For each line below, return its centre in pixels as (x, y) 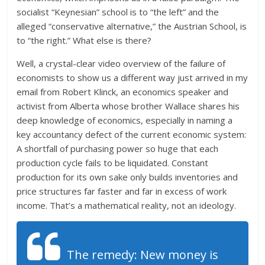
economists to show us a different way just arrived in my (132, 77)
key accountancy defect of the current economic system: (132, 134)
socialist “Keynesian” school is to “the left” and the (118, 12)
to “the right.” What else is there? (84, 40)
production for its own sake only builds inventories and (127, 177)
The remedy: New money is (143, 254)
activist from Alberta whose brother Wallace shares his (128, 106)
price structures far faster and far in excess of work (122, 191)
